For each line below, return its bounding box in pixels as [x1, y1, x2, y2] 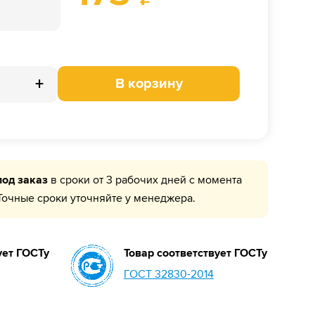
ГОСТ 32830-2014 [124, 267, 214, 282]
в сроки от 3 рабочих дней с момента [48, 173, 242, 188]
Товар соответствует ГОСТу [124, 246, 267, 261]
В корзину [115, 75, 183, 93]
